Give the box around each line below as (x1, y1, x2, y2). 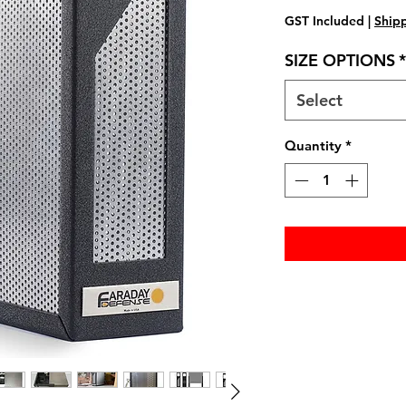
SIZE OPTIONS (285, 49, 395, 71)
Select (296, 89, 343, 111)
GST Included (285, 12, 364, 29)
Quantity (285, 136, 342, 154)
